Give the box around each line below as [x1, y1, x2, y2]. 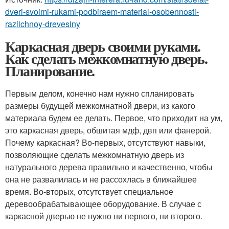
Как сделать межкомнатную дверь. [5, 48, 208, 69]
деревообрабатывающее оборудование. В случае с [5, 197, 201, 210]
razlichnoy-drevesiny [5, 17, 80, 30]
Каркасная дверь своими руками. [5, 35, 201, 57]
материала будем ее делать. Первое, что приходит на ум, [5, 111, 222, 124]
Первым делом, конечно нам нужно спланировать [5, 87, 194, 99]
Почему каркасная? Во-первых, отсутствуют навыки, [5, 136, 205, 148]
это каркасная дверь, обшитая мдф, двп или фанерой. [5, 124, 211, 136]
